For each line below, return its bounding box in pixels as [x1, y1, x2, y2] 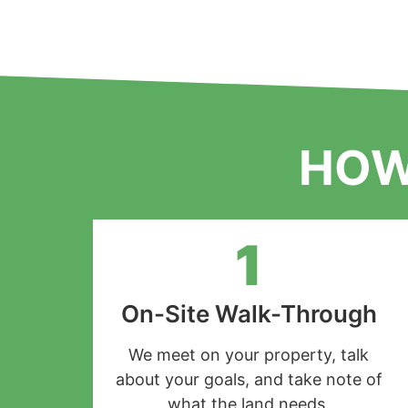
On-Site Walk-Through [120, 299, 377, 328]
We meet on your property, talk [128, 344, 369, 364]
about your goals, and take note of [115, 369, 382, 389]
